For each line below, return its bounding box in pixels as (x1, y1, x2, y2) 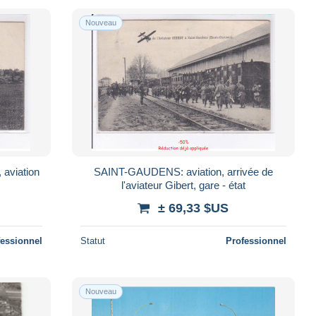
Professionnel (225, 235, 286, 246)
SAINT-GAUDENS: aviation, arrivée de (93, 165, 273, 178)
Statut (80, 235, 105, 246)
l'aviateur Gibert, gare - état (121, 178, 245, 191)
